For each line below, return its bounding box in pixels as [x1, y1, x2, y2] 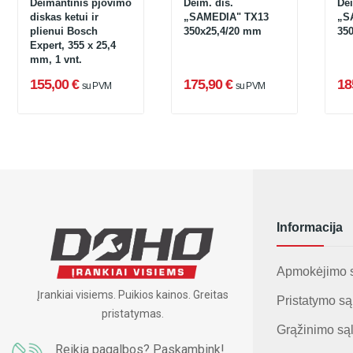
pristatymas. [101, 307, 164, 321]
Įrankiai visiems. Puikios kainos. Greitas [36, 288, 229, 302]
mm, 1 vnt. [30, 54, 82, 65]
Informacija [277, 221, 343, 234]
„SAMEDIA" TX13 [184, 11, 269, 23]
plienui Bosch [30, 25, 98, 37]
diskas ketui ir [30, 11, 98, 23]
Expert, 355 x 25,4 [30, 39, 116, 51]
